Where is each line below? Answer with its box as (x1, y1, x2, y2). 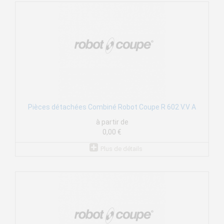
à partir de (95, 118, 128, 126)
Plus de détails (100, 145, 142, 153)
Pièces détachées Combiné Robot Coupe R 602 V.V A (28, 103, 196, 111)
